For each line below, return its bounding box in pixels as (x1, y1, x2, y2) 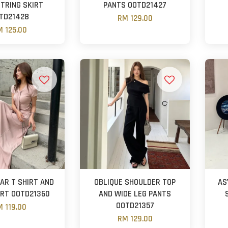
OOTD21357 (116, 200, 154, 211)
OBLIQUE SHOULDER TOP (94, 177, 176, 188)
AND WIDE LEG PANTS (99, 188, 172, 199)
